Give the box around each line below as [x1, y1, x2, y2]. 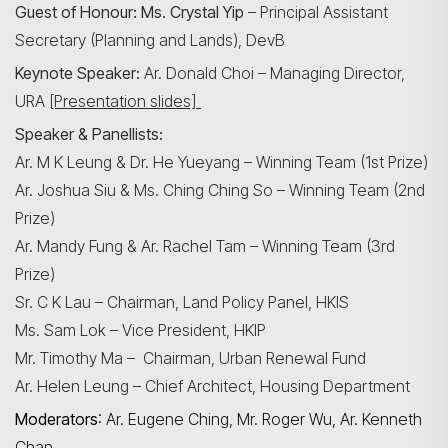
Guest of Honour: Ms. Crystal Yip [15, 2, 248, 22]
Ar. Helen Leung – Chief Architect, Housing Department [15, 376, 414, 396]
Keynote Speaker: [15, 63, 144, 83]
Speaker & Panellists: [15, 124, 163, 144]
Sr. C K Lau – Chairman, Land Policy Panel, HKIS [15, 292, 349, 312]
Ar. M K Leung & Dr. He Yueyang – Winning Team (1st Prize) [15, 152, 428, 172]
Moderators [15, 409, 98, 429]
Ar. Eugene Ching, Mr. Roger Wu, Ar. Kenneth [106, 409, 422, 429]
